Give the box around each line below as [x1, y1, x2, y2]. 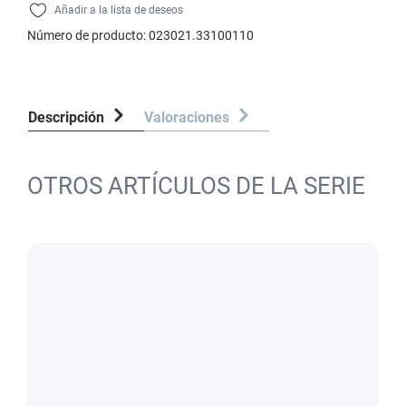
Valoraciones [144, 109, 233, 126]
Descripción [28, 109, 104, 126]
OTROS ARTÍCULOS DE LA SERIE [27, 172, 365, 199]
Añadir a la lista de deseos [54, 4, 183, 16]
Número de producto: [27, 28, 149, 43]
